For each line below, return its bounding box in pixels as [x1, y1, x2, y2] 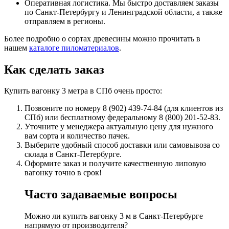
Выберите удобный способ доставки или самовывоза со [25, 141, 220, 150]
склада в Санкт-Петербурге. [25, 150, 122, 159]
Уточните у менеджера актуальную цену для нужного [25, 122, 213, 131]
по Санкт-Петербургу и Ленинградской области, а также [25, 7, 222, 16]
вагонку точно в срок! [25, 168, 102, 177]
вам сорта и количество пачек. [25, 131, 130, 141]
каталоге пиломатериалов [29, 43, 119, 52]
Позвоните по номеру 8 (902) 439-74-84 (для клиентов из [25, 104, 223, 113]
